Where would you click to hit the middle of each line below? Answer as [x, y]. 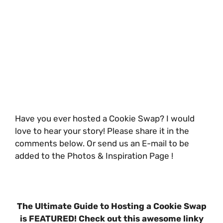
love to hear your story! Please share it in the [102, 131]
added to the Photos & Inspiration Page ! [94, 156]
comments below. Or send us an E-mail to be [102, 143]
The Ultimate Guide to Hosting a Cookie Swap [111, 206]
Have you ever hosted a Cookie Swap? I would [105, 118]
